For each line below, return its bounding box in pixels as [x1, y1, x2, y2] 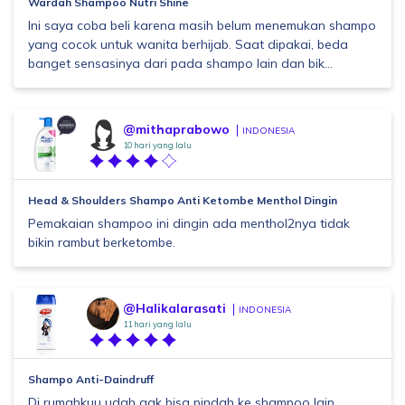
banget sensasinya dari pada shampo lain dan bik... [28, 55, 333, 71]
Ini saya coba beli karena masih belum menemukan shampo [28, 17, 376, 33]
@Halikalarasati [123, 300, 226, 316]
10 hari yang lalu [123, 140, 192, 150]
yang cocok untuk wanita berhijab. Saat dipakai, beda [28, 36, 348, 52]
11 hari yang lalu [123, 319, 192, 329]
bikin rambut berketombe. [28, 234, 175, 250]
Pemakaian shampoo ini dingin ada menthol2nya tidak [28, 215, 350, 231]
